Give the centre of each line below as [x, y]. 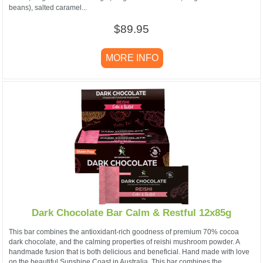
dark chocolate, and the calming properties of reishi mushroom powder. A [124, 242]
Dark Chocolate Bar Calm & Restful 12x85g [131, 213]
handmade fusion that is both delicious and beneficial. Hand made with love [129, 252]
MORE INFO [132, 58]
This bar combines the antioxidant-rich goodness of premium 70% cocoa [124, 232]
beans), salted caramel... [48, 8]
